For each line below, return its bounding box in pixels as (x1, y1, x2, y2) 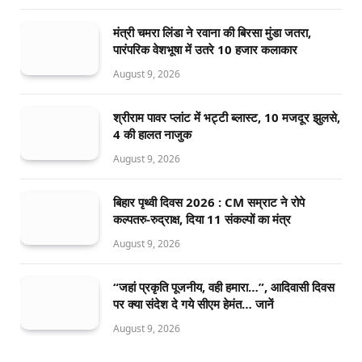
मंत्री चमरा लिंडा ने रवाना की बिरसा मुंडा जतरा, (113, 23, 311, 40)
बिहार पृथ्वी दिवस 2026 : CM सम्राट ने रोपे (113, 193, 305, 210)
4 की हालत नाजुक (113, 125, 192, 142)
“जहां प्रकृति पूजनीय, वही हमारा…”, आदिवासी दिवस (113, 278, 335, 295)
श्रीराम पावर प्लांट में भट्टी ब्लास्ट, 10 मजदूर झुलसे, (113, 108, 340, 125)
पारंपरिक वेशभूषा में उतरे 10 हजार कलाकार (113, 40, 297, 57)
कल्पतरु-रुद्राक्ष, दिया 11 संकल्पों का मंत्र (113, 210, 291, 227)
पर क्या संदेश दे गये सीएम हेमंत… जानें (113, 295, 274, 312)
